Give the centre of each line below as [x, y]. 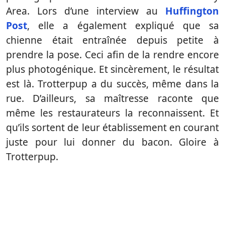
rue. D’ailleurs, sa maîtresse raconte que [113, 98]
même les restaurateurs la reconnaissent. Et [113, 113]
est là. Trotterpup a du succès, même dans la [113, 84]
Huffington [192, 11]
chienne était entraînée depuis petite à [113, 40]
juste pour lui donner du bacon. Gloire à [113, 142]
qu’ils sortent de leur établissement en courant [113, 128]
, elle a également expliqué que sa [123, 26]
